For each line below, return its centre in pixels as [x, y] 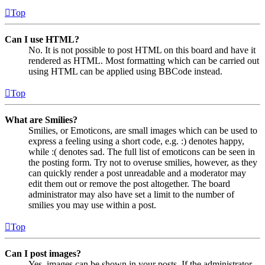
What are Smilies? [41, 119]
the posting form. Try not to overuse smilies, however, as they [143, 162]
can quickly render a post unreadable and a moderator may [137, 173]
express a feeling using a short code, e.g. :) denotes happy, [136, 141]
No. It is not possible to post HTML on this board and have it [142, 50]
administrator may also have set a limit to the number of [131, 194]
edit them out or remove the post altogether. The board [129, 183]
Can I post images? [43, 253]
